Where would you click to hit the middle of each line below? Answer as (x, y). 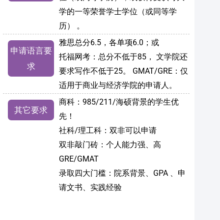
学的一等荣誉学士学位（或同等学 (118, 12)
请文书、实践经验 (90, 188)
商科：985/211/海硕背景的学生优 (119, 102)
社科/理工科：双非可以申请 (108, 131)
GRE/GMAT (79, 159)
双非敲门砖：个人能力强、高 (110, 145)
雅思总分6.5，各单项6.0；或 (109, 43)
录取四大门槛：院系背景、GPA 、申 (122, 173)
